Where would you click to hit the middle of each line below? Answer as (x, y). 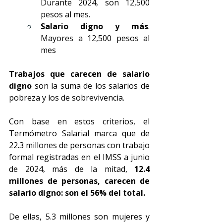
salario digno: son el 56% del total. (77, 193)
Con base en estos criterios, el (79, 121)
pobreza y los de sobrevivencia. (67, 98)
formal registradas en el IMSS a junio (79, 157)
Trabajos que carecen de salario (79, 74)
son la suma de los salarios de (91, 86)
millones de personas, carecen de (79, 181)
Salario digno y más (94, 26)
